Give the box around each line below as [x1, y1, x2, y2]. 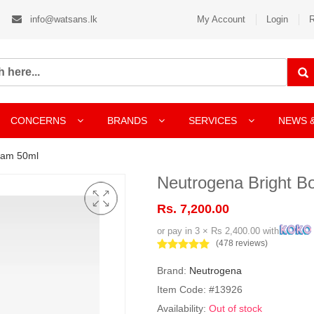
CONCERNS [11, 115, 66, 126]
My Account [197, 14, 245, 25]
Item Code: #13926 [157, 284, 243, 295]
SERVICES [189, 115, 240, 126]
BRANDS [107, 115, 150, 126]
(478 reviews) [216, 238, 268, 248]
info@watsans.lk [27, 14, 97, 25]
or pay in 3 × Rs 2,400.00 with [157, 226, 279, 236]
